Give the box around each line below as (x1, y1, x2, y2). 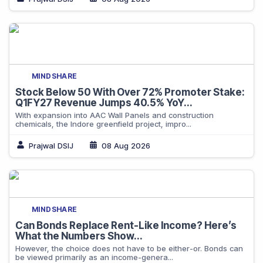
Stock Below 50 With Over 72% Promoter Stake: (15, 86, 245, 98)
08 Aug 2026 (102, 140, 150, 150)
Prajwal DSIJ (29, 140, 73, 150)
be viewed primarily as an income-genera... (15, 252, 173, 262)
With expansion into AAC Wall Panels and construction (15, 110, 214, 120)
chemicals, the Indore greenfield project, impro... (15, 119, 191, 129)
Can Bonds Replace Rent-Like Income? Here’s (15, 220, 237, 231)
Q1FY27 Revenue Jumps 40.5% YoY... (15, 97, 193, 109)
